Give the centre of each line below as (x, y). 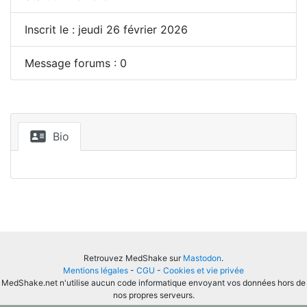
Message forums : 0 (76, 63)
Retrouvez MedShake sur (133, 258)
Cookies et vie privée (204, 270)
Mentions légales (96, 270)
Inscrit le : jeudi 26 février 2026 (106, 29)
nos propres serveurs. (153, 295)
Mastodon (202, 258)
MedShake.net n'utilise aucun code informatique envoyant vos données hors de (153, 283)
